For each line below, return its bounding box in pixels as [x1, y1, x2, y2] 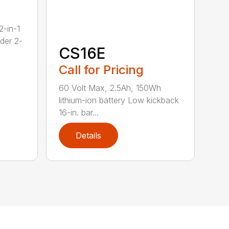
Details [76, 130, 102, 141]
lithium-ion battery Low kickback [59, 95, 179, 106]
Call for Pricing [59, 62, 144, 78]
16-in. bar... [59, 107, 99, 118]
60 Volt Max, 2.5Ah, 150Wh [59, 83, 162, 94]
